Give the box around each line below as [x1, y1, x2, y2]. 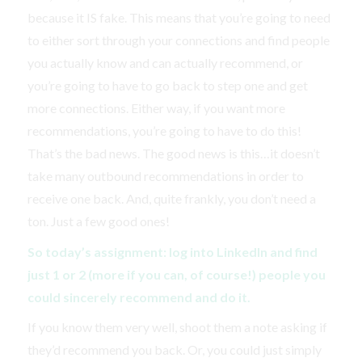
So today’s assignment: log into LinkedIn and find [27, 243, 318, 259]
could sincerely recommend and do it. [27, 288, 250, 305]
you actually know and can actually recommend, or [27, 55, 303, 71]
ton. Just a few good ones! [27, 213, 170, 229]
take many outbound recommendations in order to [27, 168, 304, 184]
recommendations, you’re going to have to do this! [27, 123, 301, 139]
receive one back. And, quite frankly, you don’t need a [27, 191, 316, 207]
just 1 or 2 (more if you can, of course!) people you [27, 266, 326, 282]
